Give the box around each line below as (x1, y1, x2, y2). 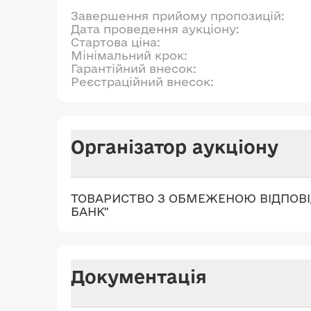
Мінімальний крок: (71, 49, 187, 62)
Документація (71, 266, 207, 287)
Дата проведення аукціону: (71, 22, 239, 35)
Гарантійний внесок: (71, 62, 196, 75)
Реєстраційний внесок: (71, 75, 214, 88)
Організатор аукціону (71, 136, 278, 157)
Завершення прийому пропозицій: (71, 9, 285, 22)
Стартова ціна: (71, 35, 160, 49)
